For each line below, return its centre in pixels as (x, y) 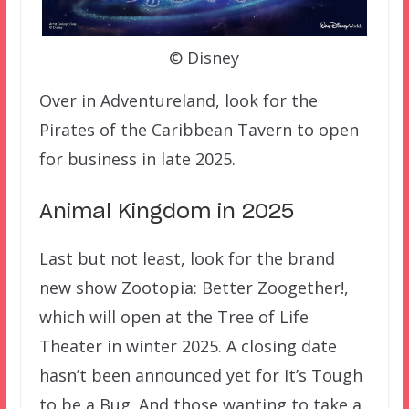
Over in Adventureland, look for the (178, 101)
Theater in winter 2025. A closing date (188, 346)
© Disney (204, 58)
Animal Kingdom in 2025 (166, 212)
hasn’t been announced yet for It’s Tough (200, 376)
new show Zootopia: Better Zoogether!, (194, 288)
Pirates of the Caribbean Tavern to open (199, 130)
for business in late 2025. (137, 159)
